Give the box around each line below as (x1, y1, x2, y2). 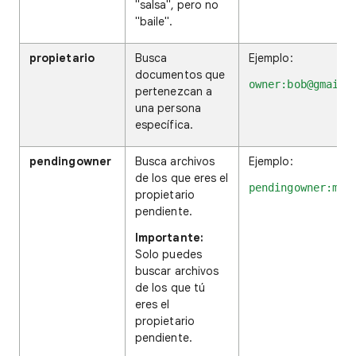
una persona (135, 101, 201, 115)
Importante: (135, 230, 203, 245)
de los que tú (135, 281, 206, 295)
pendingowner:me (249, 181, 346, 194)
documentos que (135, 68, 226, 82)
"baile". (135, 14, 172, 29)
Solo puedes (135, 247, 202, 261)
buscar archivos (135, 264, 219, 278)
